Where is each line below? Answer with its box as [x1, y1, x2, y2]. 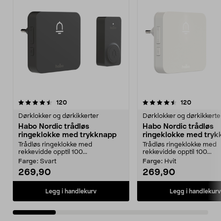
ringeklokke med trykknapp [18, 131, 116, 139]
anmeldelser [67, 99, 102, 105]
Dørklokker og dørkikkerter [18, 113, 99, 119]
